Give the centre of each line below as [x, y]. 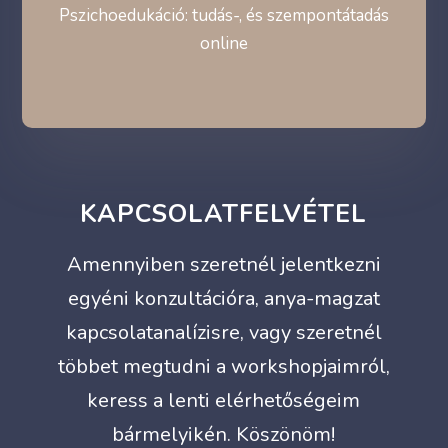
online [224, 44]
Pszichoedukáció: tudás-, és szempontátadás [224, 16]
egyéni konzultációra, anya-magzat [223, 299]
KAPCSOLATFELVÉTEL [224, 214]
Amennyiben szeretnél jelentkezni [223, 265]
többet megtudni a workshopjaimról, [223, 367]
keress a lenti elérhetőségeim [224, 401]
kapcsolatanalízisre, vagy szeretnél [223, 333]
